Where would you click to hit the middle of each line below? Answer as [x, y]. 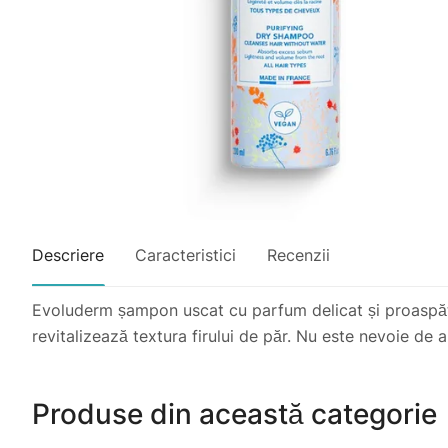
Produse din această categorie [234, 414]
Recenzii [298, 254]
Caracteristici [185, 254]
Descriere [68, 254]
